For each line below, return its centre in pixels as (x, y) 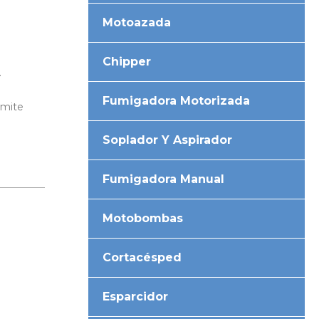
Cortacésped (142, 257)
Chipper (127, 61)
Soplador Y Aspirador (168, 140)
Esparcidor (136, 296)
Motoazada (137, 22)
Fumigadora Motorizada (177, 100)
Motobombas (143, 218)
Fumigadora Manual (164, 179)
